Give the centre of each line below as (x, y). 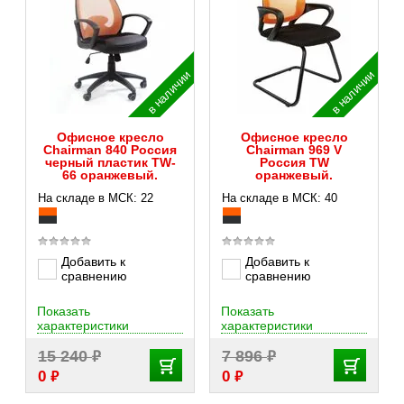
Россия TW (294, 162)
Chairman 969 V (294, 150)
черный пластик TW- (110, 162)
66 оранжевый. (110, 175)
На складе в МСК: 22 (96, 198)
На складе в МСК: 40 (280, 198)
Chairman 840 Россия (110, 150)
